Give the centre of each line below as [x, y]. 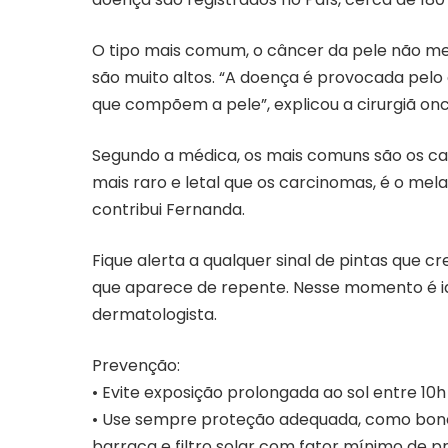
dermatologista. [154, 315]
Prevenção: [136, 366]
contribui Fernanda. [168, 210]
